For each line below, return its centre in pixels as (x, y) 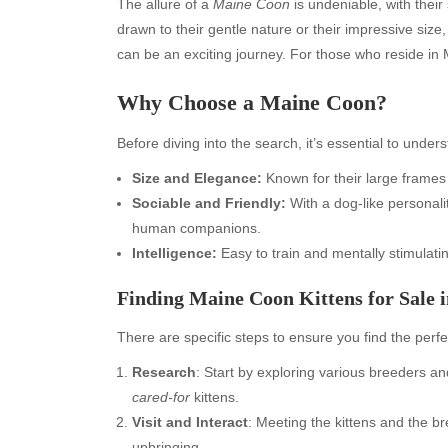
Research (164, 371)
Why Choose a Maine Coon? (252, 102)
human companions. (196, 227)
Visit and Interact (190, 421)
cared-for (161, 396)
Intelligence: (174, 252)
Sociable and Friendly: (209, 202)
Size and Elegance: (197, 177)
